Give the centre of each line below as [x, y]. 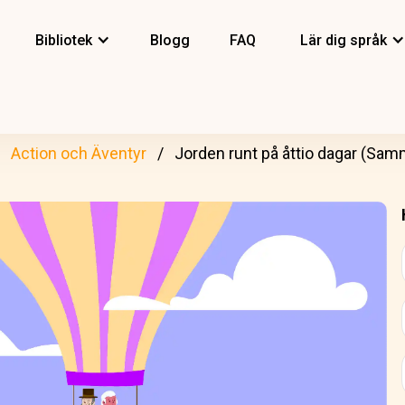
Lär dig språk [344, 40]
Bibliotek [64, 40]
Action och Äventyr [79, 153]
